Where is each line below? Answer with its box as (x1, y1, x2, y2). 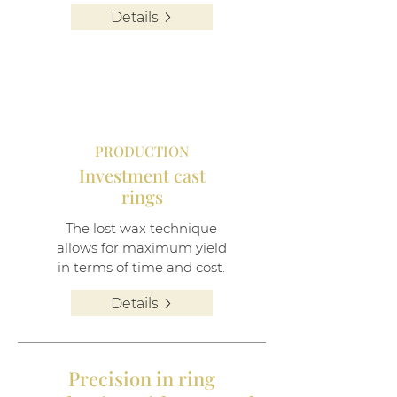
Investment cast (78, 163, 206, 187)
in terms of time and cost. (58, 259, 225, 276)
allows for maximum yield (56, 239, 227, 256)
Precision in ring (68, 365, 215, 392)
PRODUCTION (95, 142, 189, 160)
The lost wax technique (66, 220, 217, 237)
